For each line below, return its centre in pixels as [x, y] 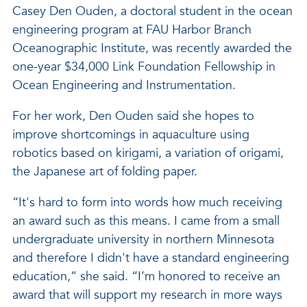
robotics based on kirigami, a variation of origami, [148, 153]
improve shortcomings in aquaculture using [131, 135]
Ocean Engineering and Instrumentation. [124, 85]
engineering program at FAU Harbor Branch [132, 30]
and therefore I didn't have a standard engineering [151, 258]
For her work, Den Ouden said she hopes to [133, 116]
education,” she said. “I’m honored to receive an [146, 277]
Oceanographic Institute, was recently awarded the [152, 48]
